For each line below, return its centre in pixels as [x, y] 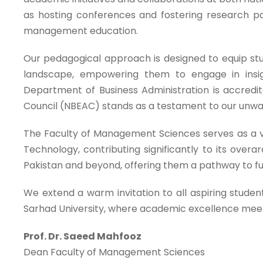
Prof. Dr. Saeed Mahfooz [82, 236]
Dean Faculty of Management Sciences [114, 252]
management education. [81, 31]
